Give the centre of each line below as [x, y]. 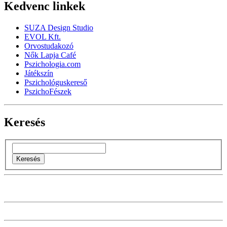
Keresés [25, 122]
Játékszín [39, 73]
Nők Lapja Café [50, 55]
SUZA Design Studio [59, 27]
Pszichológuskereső [56, 82]
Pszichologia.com [52, 64]
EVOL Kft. [43, 36]
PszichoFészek [48, 91]
